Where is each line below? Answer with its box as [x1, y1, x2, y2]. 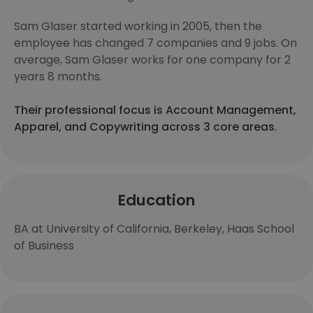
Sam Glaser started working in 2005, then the [14, 18, 262, 34]
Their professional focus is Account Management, [14, 102, 296, 118]
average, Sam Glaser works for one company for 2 [14, 52, 291, 68]
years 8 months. [14, 68, 102, 85]
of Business [14, 238, 74, 254]
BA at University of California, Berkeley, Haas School [14, 221, 294, 237]
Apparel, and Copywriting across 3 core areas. [14, 119, 277, 135]
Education [117, 189, 196, 211]
